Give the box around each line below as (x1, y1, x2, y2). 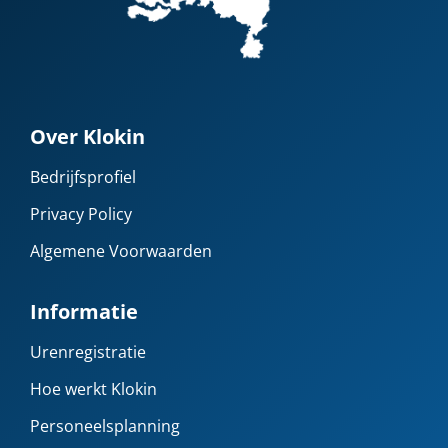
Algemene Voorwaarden (30, 240, 212, 263)
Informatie (30, 298, 138, 326)
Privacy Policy (30, 203, 132, 226)
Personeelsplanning (30, 415, 180, 438)
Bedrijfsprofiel (30, 166, 136, 189)
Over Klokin (30, 123, 145, 151)
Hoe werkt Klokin (30, 378, 157, 401)
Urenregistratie (30, 341, 146, 364)
